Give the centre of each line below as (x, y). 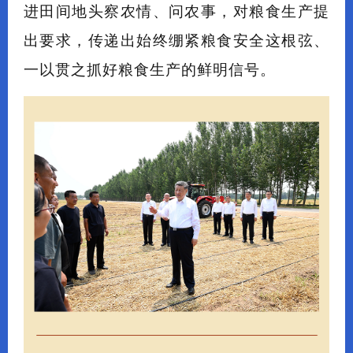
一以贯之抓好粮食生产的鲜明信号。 (150, 70)
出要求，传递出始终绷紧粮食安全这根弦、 (176, 41)
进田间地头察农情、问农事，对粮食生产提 (176, 11)
